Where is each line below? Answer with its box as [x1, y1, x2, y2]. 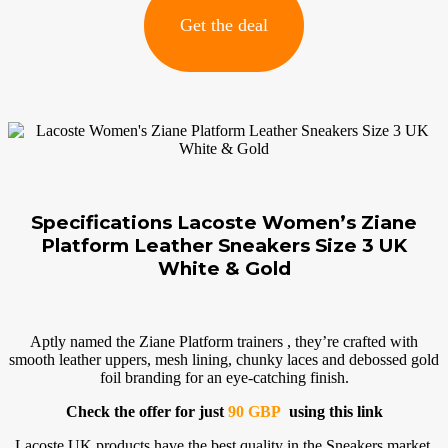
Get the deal [180, 15, 268, 36]
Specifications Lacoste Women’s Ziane [31, 210, 417, 234]
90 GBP [227, 402, 281, 420]
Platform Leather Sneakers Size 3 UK [41, 233, 407, 257]
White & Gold [157, 256, 291, 280]
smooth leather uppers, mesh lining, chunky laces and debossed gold [9, 350, 439, 368]
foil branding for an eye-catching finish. [99, 368, 349, 386]
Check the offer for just [65, 402, 228, 420]
